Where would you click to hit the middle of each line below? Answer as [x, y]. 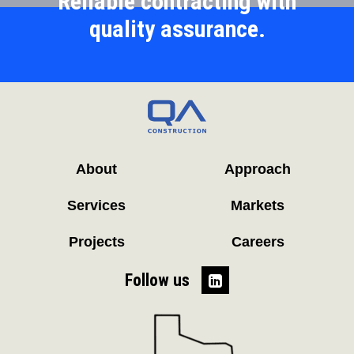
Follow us [157, 280]
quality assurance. [177, 29]
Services [96, 205]
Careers [258, 242]
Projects [96, 242]
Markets [258, 205]
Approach [258, 169]
